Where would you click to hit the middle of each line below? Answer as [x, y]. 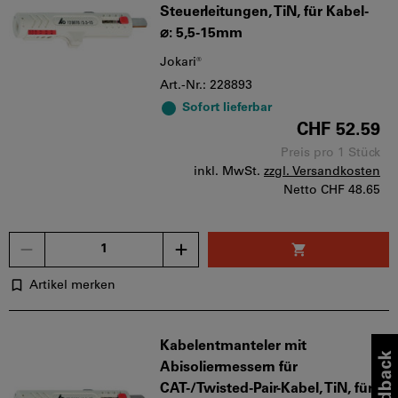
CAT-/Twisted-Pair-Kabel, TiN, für [267, 389]
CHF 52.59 [338, 130]
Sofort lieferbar [227, 107]
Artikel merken [72, 285]
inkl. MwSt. [227, 171]
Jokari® [181, 62]
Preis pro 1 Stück [330, 153]
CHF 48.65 [350, 190]
